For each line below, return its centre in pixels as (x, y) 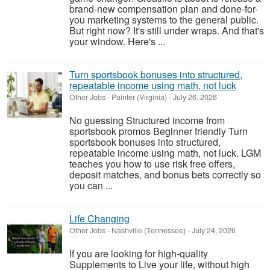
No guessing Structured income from (147, 120)
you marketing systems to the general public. (164, 20)
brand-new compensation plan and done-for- (164, 9)
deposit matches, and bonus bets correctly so (165, 174)
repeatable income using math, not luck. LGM (165, 153)
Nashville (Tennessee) (149, 230)
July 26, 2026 (194, 97)
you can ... (91, 185)
